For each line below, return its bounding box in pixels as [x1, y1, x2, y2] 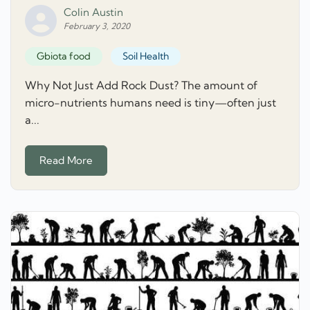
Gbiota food [37, 50, 91, 63]
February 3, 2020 [64, 21, 130, 32]
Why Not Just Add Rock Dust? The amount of [25, 78, 257, 93]
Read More [39, 153, 93, 167]
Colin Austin [64, 6, 123, 19]
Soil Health [122, 50, 169, 63]
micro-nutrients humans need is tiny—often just [25, 95, 276, 110]
